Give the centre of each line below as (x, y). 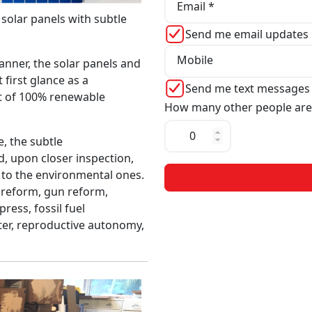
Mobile (195, 60)
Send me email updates (247, 34)
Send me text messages (248, 88)
